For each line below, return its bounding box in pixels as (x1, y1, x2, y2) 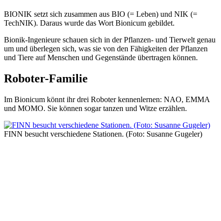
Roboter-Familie (4, 72, 88, 85)
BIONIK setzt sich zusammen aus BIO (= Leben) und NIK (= (4, 10, 197, 19)
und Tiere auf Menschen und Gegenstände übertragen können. (4, 53, 198, 62)
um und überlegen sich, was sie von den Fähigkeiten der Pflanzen (4, 44, 208, 53)
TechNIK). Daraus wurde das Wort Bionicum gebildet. (4, 19, 175, 28)
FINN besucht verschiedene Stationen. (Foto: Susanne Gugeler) (4, 130, 202, 139)
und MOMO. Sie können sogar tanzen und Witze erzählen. (4, 104, 187, 113)
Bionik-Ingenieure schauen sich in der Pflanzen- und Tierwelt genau (4, 36, 216, 44)
